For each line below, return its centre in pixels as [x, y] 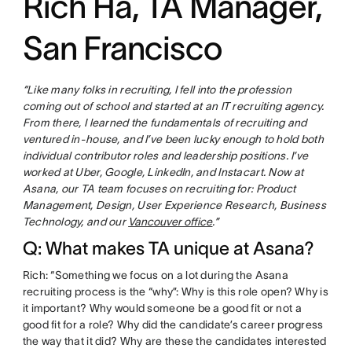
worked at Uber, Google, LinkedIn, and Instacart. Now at [163, 172]
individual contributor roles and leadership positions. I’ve [165, 156]
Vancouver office [170, 222]
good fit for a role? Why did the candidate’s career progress [173, 325]
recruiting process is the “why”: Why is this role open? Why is [176, 292]
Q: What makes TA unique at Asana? [168, 249]
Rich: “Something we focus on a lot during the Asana [155, 275]
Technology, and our [75, 222]
